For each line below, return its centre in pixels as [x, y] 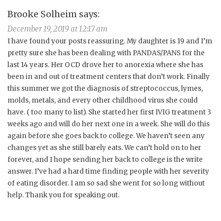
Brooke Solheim [42, 14]
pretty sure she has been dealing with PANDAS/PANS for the [106, 53]
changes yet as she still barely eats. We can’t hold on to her [104, 148]
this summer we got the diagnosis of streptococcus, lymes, [105, 89]
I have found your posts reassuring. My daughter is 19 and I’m [110, 41]
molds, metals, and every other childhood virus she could [103, 101]
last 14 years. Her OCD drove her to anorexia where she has [105, 65]
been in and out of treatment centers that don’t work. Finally [109, 77]
